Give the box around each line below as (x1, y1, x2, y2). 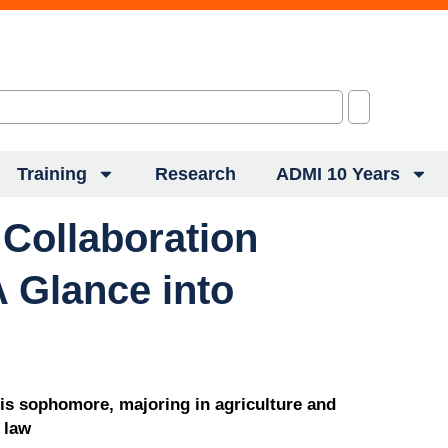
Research (155, 164, 236, 184)
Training (17, 164, 87, 184)
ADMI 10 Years (276, 164, 400, 184)
